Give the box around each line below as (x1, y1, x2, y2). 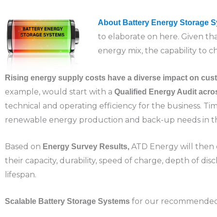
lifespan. (5, 170, 36, 180)
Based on (5, 142, 43, 152)
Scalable (5, 197, 36, 205)
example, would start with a (5, 87, 112, 97)
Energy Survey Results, (43, 142, 131, 151)
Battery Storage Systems (38, 197, 130, 205)
